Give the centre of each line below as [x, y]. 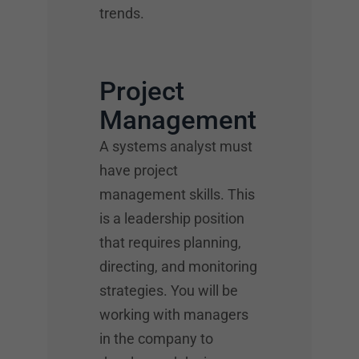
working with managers [174, 314]
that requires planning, [170, 242]
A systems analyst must [176, 146]
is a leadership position [172, 218]
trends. [122, 13]
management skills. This [177, 194]
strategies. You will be [169, 290]
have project [139, 170]
